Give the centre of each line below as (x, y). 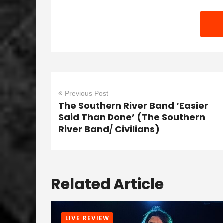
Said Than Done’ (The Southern (132, 117)
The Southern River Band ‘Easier (133, 105)
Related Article (107, 184)
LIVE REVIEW (87, 218)
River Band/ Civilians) (109, 129)
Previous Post (86, 93)
